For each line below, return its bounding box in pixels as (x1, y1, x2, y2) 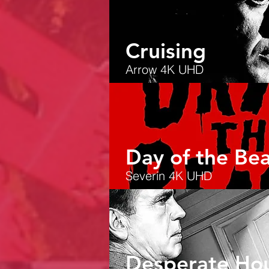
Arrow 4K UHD (125, 62, 204, 77)
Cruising (125, 38, 206, 64)
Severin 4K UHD (125, 168, 212, 183)
